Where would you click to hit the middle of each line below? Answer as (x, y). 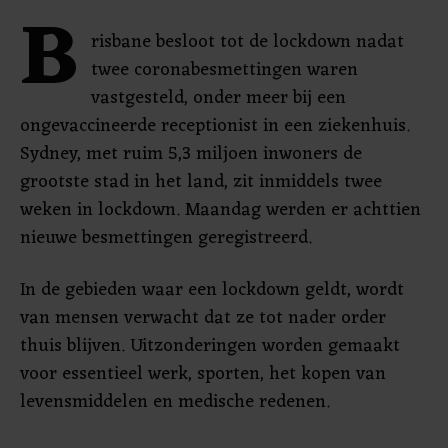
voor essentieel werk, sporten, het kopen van (203, 374)
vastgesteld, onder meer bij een (218, 98)
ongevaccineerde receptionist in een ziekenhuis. (215, 126)
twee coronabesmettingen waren (224, 70)
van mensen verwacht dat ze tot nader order (203, 318)
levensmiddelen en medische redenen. (175, 402)
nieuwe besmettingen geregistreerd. (166, 238)
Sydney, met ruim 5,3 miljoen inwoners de (191, 154)
